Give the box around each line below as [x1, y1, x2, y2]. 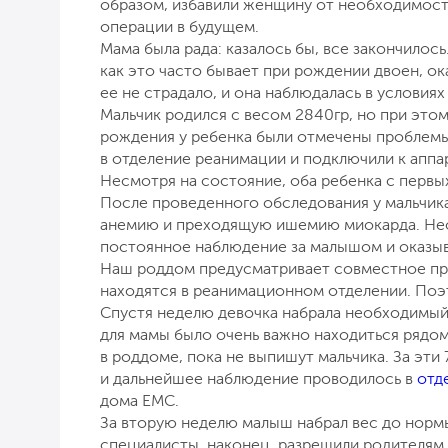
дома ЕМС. [100, 390, 179, 410]
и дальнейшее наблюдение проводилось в [100, 368, 417, 388]
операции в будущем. [100, 16, 259, 36]
